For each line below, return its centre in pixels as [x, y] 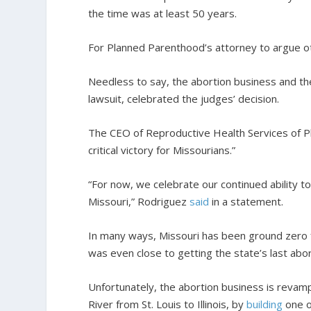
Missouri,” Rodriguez [139, 201]
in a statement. [246, 201]
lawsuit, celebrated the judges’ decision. [184, 98]
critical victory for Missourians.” [162, 150]
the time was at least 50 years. [163, 13]
